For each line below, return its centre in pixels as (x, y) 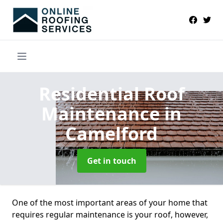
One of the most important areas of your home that (110, 202)
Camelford (111, 133)
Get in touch (111, 161)
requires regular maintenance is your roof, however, (110, 214)
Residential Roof (111, 94)
